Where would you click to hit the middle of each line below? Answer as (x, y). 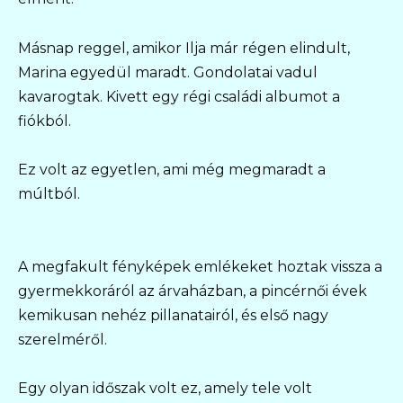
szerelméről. (63, 340)
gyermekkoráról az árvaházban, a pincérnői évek (193, 291)
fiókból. (45, 121)
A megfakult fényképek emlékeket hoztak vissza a (200, 267)
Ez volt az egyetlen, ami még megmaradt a (172, 169)
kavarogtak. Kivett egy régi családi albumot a (179, 96)
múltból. (49, 193)
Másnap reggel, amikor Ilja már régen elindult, (184, 48)
